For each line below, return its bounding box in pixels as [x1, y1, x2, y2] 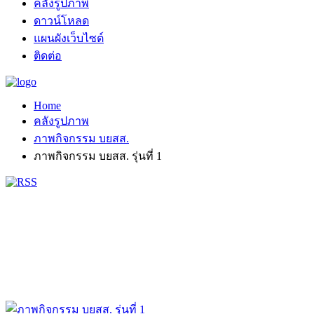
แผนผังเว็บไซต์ [34, 32, 104, 44]
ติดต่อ [34, 50, 62, 62]
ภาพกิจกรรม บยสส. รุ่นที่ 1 [34, 150, 162, 162]
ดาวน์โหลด [34, 15, 89, 27]
